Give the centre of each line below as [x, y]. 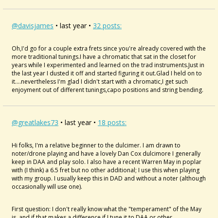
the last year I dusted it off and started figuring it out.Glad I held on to [107, 73]
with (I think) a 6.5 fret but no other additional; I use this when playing [106, 170]
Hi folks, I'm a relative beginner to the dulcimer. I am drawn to [96, 145]
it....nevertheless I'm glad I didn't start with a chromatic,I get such [100, 82]
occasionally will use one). [48, 187]
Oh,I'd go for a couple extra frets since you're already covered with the [109, 48]
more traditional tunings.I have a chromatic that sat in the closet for [104, 57]
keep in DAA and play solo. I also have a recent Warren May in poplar [107, 162]
